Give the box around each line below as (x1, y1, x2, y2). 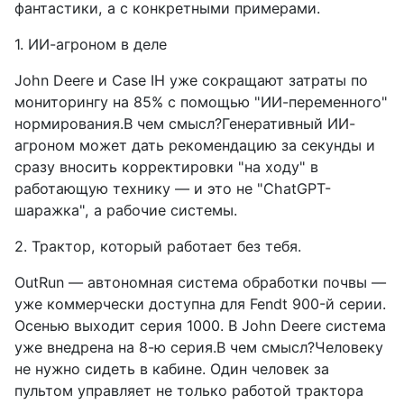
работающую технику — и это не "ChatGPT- (14, 179, 331, 198)
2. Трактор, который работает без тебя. (14, 237, 301, 256)
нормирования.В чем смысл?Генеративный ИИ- (14, 115, 355, 133)
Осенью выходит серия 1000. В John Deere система (14, 317, 386, 335)
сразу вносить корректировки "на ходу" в (14, 158, 318, 177)
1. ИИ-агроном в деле (14, 35, 167, 54)
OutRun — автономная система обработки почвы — (14, 273, 386, 292)
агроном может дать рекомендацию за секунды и (14, 136, 375, 155)
